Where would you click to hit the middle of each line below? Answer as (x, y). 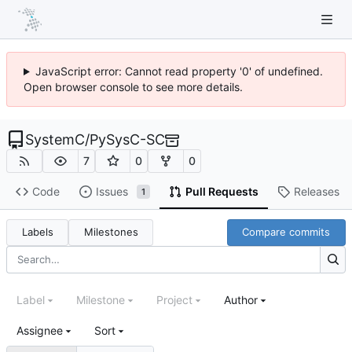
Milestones (111, 232)
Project (174, 300)
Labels (37, 232)
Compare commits (286, 232)
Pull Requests (222, 192)
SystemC (55, 139)
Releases (316, 192)
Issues (112, 192)
